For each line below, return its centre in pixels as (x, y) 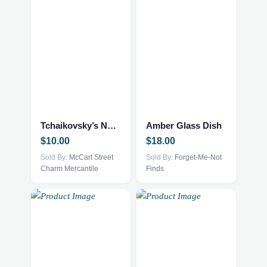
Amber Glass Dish (184, 125)
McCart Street (91, 157)
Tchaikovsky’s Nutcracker (112, 125)
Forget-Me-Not (198, 157)
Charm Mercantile (69, 168)
